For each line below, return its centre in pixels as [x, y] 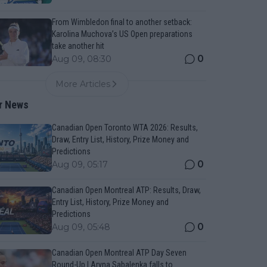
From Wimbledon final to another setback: [122, 22]
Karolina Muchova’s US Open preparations [122, 34]
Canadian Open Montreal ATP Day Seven [119, 253]
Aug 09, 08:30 [81, 59]
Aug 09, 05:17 [80, 164]
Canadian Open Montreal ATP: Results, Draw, [126, 190]
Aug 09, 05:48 [81, 227]
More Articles [83, 84]
